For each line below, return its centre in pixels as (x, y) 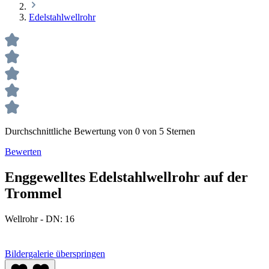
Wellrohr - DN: (35, 219)
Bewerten (23, 152)
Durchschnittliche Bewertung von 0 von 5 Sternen (100, 131)
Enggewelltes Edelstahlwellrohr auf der (126, 177)
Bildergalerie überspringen (55, 253)
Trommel (33, 193)
